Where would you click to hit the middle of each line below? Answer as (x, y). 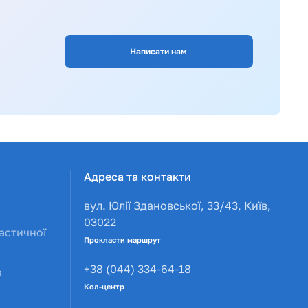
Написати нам (159, 51)
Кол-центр (104, 286)
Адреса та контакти (137, 177)
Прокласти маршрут (122, 239)
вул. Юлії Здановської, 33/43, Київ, (177, 206)
